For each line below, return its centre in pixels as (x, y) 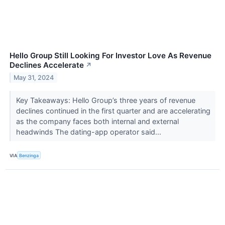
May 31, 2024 (34, 77)
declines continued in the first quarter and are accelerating (113, 110)
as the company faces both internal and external (97, 121)
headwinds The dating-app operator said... (89, 132)
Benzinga (29, 155)
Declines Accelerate (47, 65)
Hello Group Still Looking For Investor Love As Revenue (110, 55)
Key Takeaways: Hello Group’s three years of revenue (105, 100)
